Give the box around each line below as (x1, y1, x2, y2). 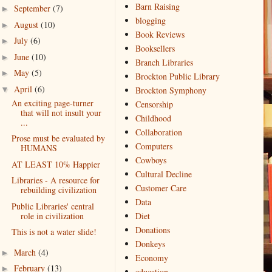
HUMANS (20, 142, 57, 154)
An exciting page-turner (11, 97, 93, 109)
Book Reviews (135, 29, 185, 41)
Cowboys (135, 154, 166, 166)
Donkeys (135, 238, 165, 250)
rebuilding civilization (20, 184, 97, 196)
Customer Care (135, 182, 186, 194)
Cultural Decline (135, 168, 192, 180)
